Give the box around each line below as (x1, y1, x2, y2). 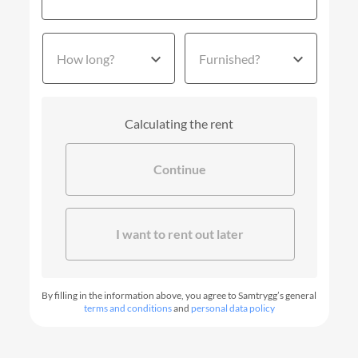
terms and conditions (83, 302, 172, 314)
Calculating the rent (125, 116, 233, 131)
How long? (56, 51, 114, 66)
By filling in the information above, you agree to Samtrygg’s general (42, 289, 316, 301)
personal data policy (190, 302, 275, 314)
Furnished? (198, 51, 260, 66)
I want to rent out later (116, 226, 244, 241)
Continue (153, 161, 206, 177)
